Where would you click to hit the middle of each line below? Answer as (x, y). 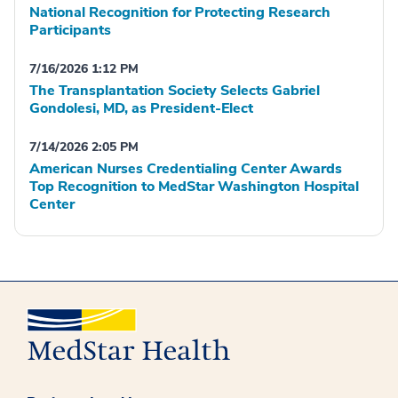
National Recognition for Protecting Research (180, 13)
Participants (70, 31)
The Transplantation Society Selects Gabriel (175, 91)
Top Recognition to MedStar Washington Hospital (194, 187)
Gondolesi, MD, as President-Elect (141, 109)
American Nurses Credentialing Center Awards (186, 169)
